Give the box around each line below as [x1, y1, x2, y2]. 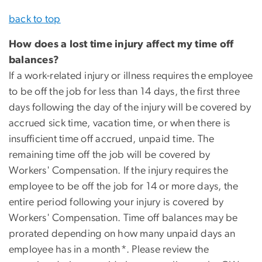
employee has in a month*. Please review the [9, 244, 209, 256]
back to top [9, 14, 61, 25]
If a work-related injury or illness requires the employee [9, 71, 253, 82]
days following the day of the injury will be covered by [9, 102, 251, 113]
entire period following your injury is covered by [9, 197, 224, 208]
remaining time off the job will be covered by [9, 150, 211, 161]
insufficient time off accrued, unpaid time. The [9, 134, 215, 145]
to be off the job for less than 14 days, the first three [9, 87, 240, 98]
